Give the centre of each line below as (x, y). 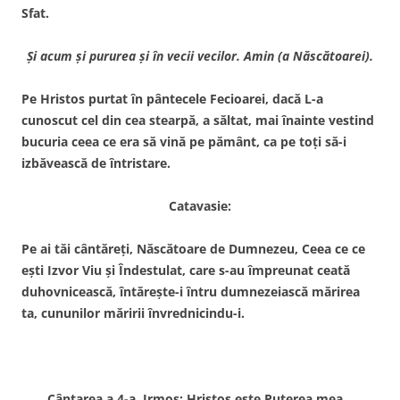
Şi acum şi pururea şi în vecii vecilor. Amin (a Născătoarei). (200, 55)
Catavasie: (200, 205)
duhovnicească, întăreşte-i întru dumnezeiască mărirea (191, 291)
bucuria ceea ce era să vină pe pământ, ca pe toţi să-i (184, 141)
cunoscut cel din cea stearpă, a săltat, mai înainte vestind (198, 120)
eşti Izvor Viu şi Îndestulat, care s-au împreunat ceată (186, 270)
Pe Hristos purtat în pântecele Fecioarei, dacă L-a (172, 98)
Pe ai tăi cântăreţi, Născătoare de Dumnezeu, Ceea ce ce (193, 248)
